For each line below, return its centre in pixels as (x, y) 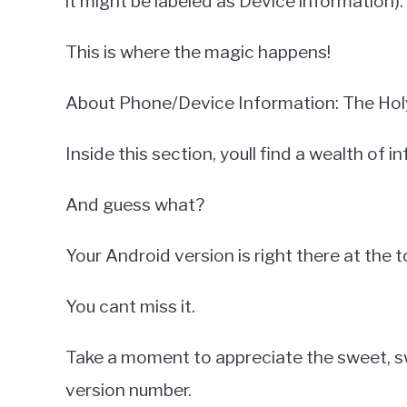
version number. (129, 389)
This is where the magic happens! (198, 51)
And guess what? (135, 204)
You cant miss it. (130, 306)
